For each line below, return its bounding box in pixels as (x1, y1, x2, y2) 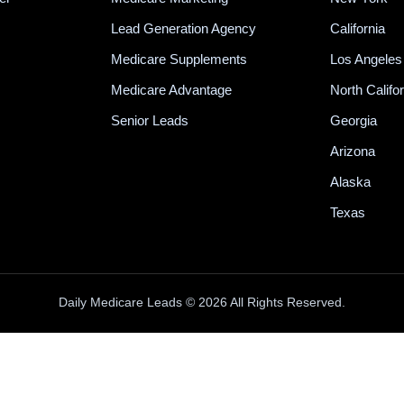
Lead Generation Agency (111, 21, 257, 36)
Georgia (330, 113, 378, 128)
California (330, 21, 386, 36)
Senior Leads (111, 113, 189, 128)
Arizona (330, 143, 376, 159)
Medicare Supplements (111, 51, 248, 67)
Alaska (330, 174, 372, 189)
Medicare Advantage (111, 82, 233, 97)
